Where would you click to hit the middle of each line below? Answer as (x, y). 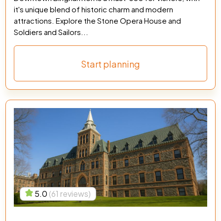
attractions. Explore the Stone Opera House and (98, 20)
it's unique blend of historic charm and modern (94, 9)
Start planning (110, 64)
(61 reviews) (70, 194)
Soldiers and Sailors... (51, 32)
